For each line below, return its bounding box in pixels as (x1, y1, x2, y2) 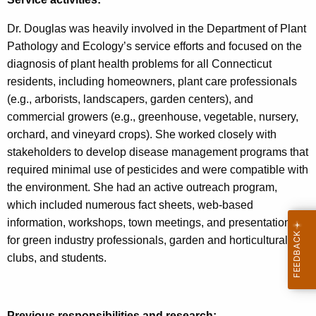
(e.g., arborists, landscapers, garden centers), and (7, 93, 253, 106)
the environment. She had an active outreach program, (7, 181, 277, 194)
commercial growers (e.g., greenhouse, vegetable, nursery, (7, 111, 298, 123)
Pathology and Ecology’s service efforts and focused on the (7, 40, 302, 53)
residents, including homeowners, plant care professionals (7, 75, 297, 88)
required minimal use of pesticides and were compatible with (7, 164, 308, 176)
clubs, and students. (7, 252, 107, 265)
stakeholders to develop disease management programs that (7, 146, 308, 159)
